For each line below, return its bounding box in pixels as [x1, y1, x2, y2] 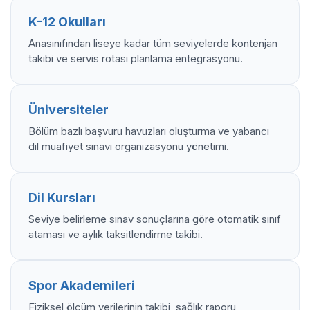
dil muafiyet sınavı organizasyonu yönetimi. [28, 139, 229, 153]
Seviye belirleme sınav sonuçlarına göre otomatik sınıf [28, 212, 281, 226]
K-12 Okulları [28, 14, 106, 29]
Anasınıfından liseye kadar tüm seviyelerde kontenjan [28, 36, 277, 50]
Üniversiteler [28, 102, 109, 117]
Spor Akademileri [28, 277, 135, 293]
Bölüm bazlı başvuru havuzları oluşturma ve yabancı [28, 124, 269, 138]
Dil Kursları [28, 190, 95, 205]
